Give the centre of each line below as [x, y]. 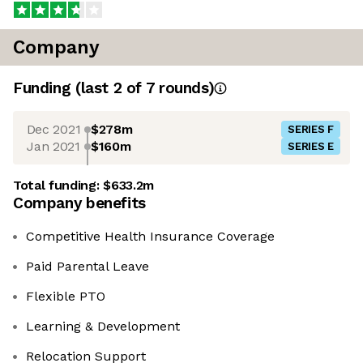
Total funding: [58, 186]
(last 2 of [110, 88]
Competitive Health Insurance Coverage [150, 237]
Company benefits [79, 203]
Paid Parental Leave [88, 267]
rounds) [184, 88]
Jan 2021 [53, 146]
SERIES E [311, 147]
